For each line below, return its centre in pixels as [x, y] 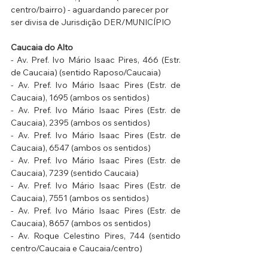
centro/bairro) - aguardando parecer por [91, 10]
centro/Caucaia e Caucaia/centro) [77, 249]
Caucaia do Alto [42, 48]
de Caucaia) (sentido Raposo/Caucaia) [86, 73]
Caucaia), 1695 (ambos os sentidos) [80, 98]
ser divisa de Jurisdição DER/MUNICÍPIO [91, 22]
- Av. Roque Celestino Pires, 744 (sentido [96, 236]
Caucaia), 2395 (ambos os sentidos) [80, 123]
